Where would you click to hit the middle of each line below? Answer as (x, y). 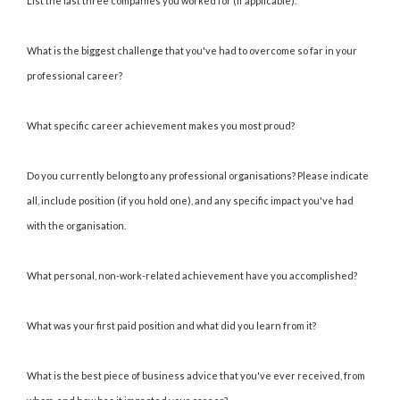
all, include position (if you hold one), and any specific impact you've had (190, 201)
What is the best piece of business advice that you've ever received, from (196, 376)
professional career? (75, 76)
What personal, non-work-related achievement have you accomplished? (192, 276)
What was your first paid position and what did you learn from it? (171, 326)
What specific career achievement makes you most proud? (161, 126)
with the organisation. (76, 226)
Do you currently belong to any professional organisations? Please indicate (198, 176)
